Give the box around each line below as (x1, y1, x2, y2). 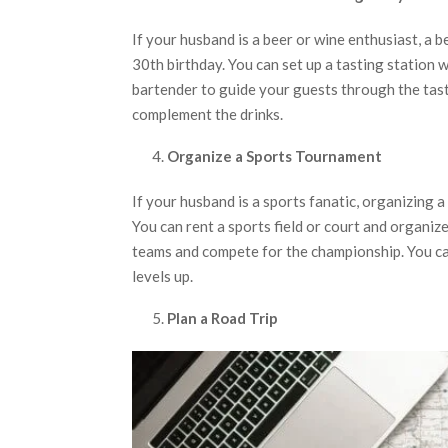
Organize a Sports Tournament (167, 146, 382, 165)
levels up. (132, 266, 193, 285)
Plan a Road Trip (167, 308, 278, 327)
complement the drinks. (132, 104, 283, 123)
